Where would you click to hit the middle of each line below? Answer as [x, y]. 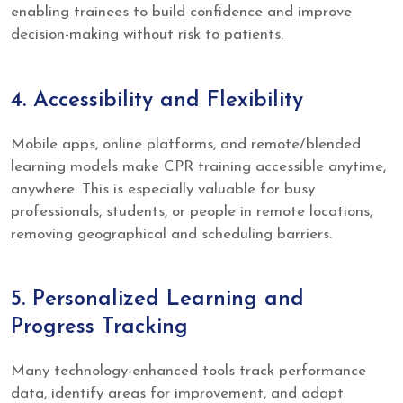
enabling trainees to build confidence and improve [181, 13]
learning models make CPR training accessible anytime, [198, 166]
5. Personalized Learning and [157, 300]
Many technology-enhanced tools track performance [188, 372]
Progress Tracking [99, 328]
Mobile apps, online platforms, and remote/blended [186, 144]
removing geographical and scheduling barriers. [171, 234]
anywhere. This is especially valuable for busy [163, 189]
